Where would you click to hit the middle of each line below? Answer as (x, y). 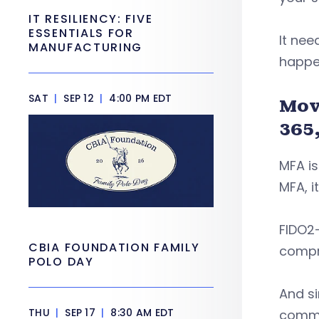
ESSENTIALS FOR (81, 33)
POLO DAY (63, 262)
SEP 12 (79, 98)
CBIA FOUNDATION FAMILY (114, 247)
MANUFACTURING (86, 47)
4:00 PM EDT (139, 98)
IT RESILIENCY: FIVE (91, 19)
